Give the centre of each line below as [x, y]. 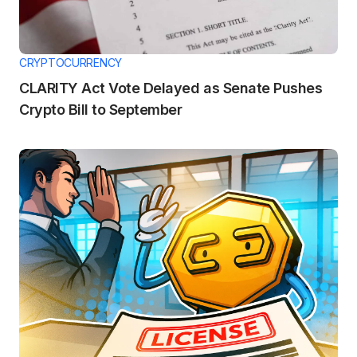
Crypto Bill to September [101, 109]
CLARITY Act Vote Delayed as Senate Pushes [171, 88]
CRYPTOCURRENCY [71, 62]
